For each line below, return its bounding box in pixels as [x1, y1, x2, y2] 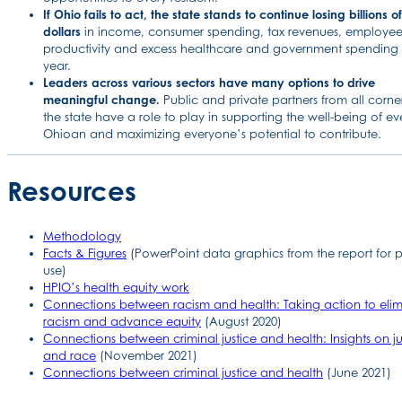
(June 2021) [323, 364, 391, 380]
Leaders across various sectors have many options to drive [43, 75, 375, 91]
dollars [43, 24, 81, 39]
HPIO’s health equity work [43, 279, 189, 294]
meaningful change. [43, 92, 160, 108]
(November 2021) [96, 347, 197, 363]
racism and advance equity [43, 313, 201, 328]
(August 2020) [201, 313, 282, 328]
